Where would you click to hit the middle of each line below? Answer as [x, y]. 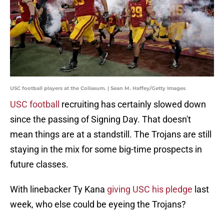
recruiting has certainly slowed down [133, 104]
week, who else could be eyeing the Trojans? [98, 204]
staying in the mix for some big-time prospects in [106, 149]
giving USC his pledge [150, 189]
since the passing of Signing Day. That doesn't [100, 119]
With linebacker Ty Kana [58, 189]
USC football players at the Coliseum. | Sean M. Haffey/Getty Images [98, 88]
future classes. [39, 164]
